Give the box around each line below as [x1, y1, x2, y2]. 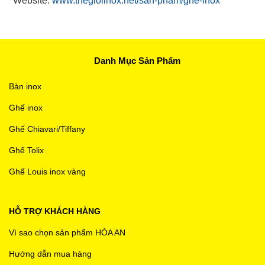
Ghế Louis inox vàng [9, 166, 86, 176]
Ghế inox [9, 102, 43, 112]
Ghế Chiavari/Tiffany [9, 124, 85, 134]
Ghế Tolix [9, 145, 44, 155]
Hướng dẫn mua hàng [9, 248, 92, 258]
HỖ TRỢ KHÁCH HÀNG [9, 206, 101, 216]
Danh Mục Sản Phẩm [93, 55, 180, 66]
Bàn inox [9, 81, 41, 91]
